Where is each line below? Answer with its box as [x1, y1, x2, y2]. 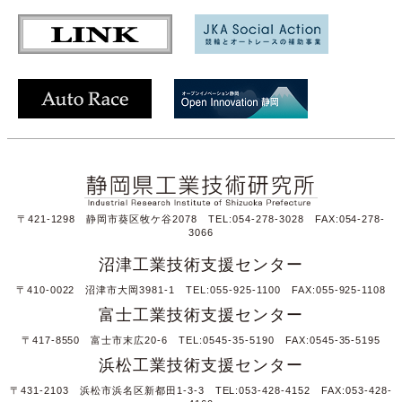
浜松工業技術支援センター [99, 355, 303, 374]
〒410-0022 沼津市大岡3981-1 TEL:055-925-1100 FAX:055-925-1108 [15, 284, 387, 295]
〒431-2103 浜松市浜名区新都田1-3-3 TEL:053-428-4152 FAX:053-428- [10, 384, 392, 396]
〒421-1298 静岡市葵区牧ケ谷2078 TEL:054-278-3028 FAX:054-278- [16, 213, 386, 224]
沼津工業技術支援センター [99, 255, 303, 274]
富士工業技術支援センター [99, 305, 303, 324]
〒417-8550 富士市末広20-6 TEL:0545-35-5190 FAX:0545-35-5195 [21, 334, 381, 345]
